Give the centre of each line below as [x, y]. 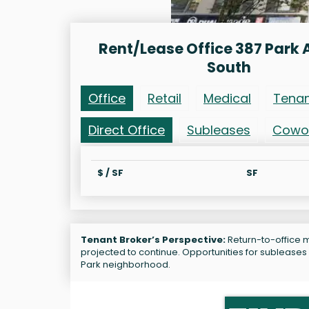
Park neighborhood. [126, 264]
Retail [165, 98]
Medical [227, 98]
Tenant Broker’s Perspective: [153, 239]
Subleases [219, 130]
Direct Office [127, 130]
